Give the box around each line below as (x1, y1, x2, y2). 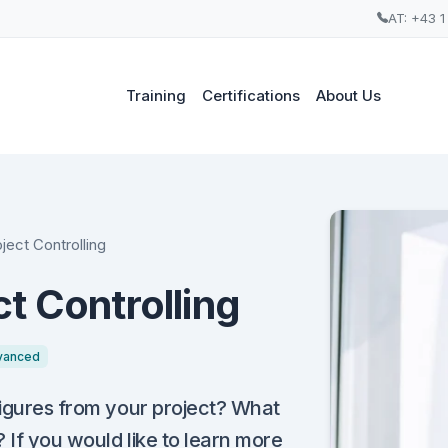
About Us (316, 86, 382, 106)
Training (126, 86, 187, 106)
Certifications (202, 86, 301, 106)
